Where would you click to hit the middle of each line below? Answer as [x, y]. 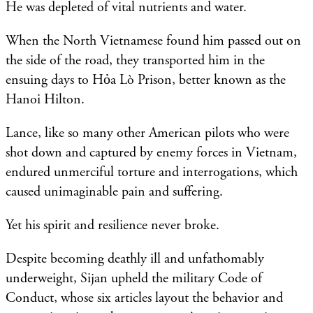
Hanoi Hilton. [45, 99]
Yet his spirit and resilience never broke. [114, 225]
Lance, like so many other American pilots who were [147, 133]
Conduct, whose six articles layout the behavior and [144, 298]
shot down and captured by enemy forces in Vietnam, [151, 152]
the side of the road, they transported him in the [135, 60]
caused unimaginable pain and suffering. [116, 191]
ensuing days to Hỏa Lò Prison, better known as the [146, 80]
